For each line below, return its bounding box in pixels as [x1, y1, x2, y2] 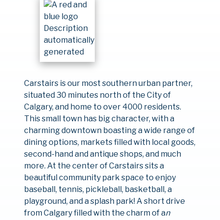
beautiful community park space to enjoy [24, 173, 176, 182]
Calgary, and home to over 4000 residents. [24, 102, 181, 111]
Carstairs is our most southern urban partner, [24, 79, 192, 88]
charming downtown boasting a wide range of [24, 126, 195, 135]
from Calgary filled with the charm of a [24, 208, 165, 218]
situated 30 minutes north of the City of [24, 90, 171, 100]
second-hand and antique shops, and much [24, 149, 181, 159]
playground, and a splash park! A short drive [24, 196, 185, 206]
